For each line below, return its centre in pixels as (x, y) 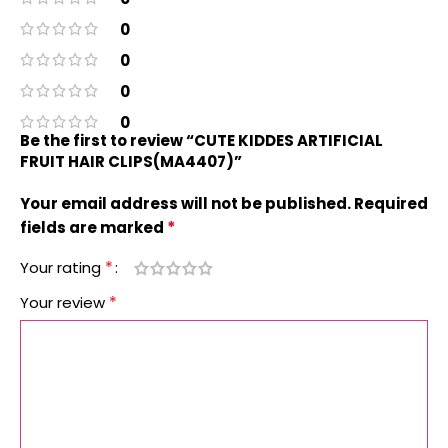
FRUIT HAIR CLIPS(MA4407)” (131, 161)
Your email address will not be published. (185, 203)
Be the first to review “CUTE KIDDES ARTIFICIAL (201, 140)
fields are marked (93, 227)
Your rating (62, 267)
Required (391, 203)
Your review (64, 302)
